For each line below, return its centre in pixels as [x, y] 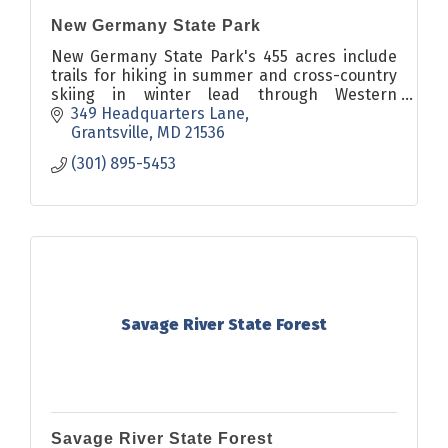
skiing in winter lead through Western [224, 94]
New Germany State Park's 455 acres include [224, 56]
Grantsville [110, 133]
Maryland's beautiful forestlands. [174, 113]
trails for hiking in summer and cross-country [224, 75]
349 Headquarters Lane [158, 114]
